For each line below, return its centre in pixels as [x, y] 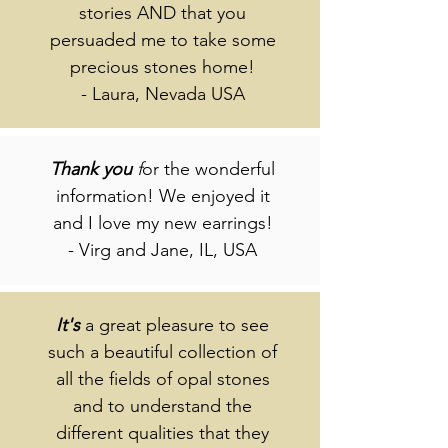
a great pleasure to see [177, 325]
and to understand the [162, 406]
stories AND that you [162, 13]
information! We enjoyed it [162, 196]
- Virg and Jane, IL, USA [162, 250]
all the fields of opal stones [162, 379]
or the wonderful [208, 169]
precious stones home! [162, 67]
